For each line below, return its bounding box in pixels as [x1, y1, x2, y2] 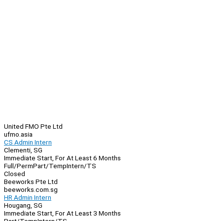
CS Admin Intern [4, 138, 52, 147]
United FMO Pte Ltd [4, 122, 63, 131]
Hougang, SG [4, 201, 42, 210]
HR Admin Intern [4, 193, 51, 202]
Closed [4, 170, 25, 178]
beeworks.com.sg [4, 185, 58, 194]
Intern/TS [67, 162, 96, 170]
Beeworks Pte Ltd [4, 178, 58, 186]
